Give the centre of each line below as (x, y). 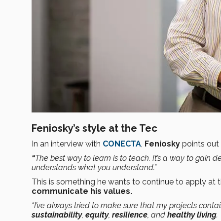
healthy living (192, 215)
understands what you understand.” (94, 168)
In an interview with (67, 144)
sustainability (57, 215)
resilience (130, 215)
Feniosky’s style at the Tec (94, 129)
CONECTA (122, 144)
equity (97, 215)
